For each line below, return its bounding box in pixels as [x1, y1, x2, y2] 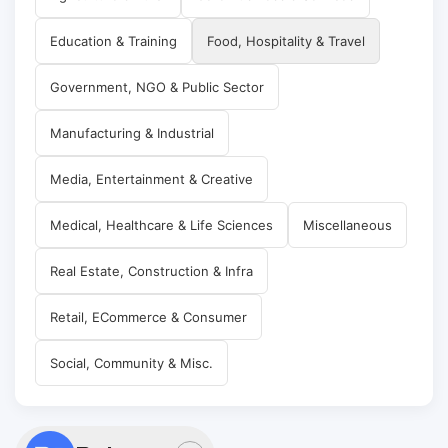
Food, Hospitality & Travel [207, 32, 365, 49]
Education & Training [50, 32, 177, 49]
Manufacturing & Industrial [50, 124, 214, 141]
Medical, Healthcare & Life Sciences [50, 216, 273, 233]
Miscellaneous [303, 216, 392, 233]
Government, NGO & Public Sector [50, 78, 264, 95]
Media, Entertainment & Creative [50, 170, 253, 187]
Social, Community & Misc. [50, 354, 213, 371]
